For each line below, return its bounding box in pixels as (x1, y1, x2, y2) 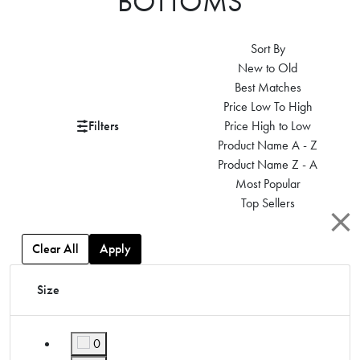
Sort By (250, 40, 285, 58)
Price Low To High (223, 98, 313, 116)
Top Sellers (240, 194, 295, 212)
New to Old (238, 59, 298, 77)
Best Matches (234, 79, 301, 96)
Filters (88, 117, 120, 135)
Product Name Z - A (218, 156, 318, 174)
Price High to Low (224, 117, 312, 135)
